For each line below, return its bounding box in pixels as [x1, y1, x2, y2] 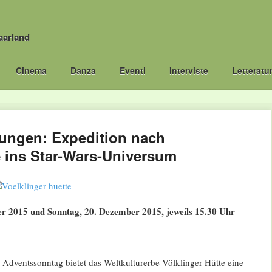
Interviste [169, 64, 209, 76]
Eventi [119, 64, 146, 76]
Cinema [15, 64, 47, 76]
